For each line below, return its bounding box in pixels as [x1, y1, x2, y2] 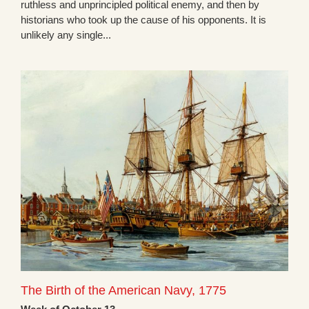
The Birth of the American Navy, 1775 [21, 283, 226, 298]
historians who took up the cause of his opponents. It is [21, 14, 266, 26]
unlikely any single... [21, 29, 111, 41]
